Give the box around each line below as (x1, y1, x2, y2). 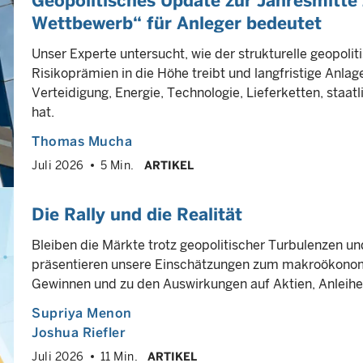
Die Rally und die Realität (32, 204, 242, 224)
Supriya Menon (32, 305, 132, 321)
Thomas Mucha (32, 134, 132, 149)
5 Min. (100, 159, 135, 172)
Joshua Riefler (32, 325, 126, 340)
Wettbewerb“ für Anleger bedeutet (32, 13, 322, 33)
